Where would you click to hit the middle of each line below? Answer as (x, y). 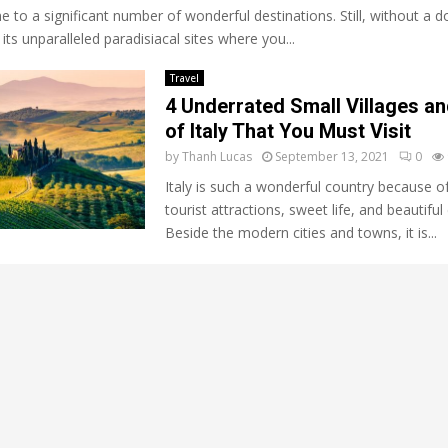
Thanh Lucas (216, 156)
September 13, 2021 (331, 156)
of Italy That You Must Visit (287, 131)
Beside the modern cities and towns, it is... (300, 232)
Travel (184, 78)
